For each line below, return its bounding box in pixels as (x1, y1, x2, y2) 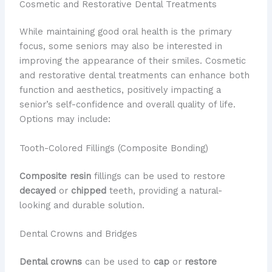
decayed (19, 185, 56, 196)
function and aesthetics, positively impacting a (19, 84, 221, 96)
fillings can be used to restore (90, 170, 225, 182)
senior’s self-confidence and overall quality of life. (19, 99, 236, 110)
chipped (70, 185, 106, 196)
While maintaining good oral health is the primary (19, 26, 232, 38)
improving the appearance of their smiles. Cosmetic (19, 55, 246, 67)
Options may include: (19, 114, 110, 125)
